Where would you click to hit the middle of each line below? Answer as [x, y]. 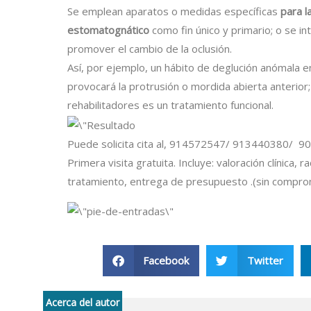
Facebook [166, 261]
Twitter [265, 261]
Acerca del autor [83, 303]
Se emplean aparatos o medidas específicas [174, 11]
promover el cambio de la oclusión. [150, 49]
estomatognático [108, 30]
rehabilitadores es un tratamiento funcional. [170, 105]
